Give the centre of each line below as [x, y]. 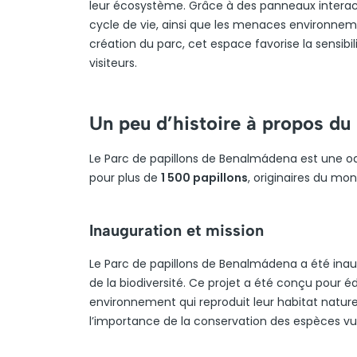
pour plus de [125, 178]
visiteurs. [113, 63]
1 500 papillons [204, 178]
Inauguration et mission [177, 230]
